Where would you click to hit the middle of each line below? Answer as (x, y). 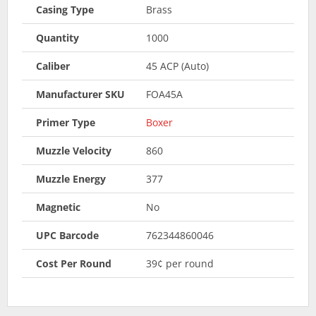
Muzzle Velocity (74, 150)
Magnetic (58, 207)
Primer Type (66, 122)
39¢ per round (180, 263)
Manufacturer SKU (80, 94)
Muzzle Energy (71, 178)
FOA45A (164, 94)
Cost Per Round (74, 263)
